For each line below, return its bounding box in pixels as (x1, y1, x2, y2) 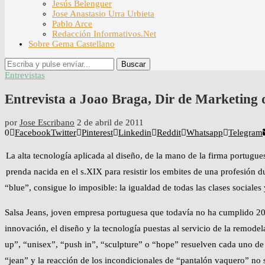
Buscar (121, 60, 146, 69)
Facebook (15, 128, 51, 138)
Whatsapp (186, 128, 223, 138)
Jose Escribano (20, 118, 75, 128)
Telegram (228, 128, 263, 138)
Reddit (157, 128, 181, 138)
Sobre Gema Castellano (28, 39, 115, 49)
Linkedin (118, 128, 151, 138)
